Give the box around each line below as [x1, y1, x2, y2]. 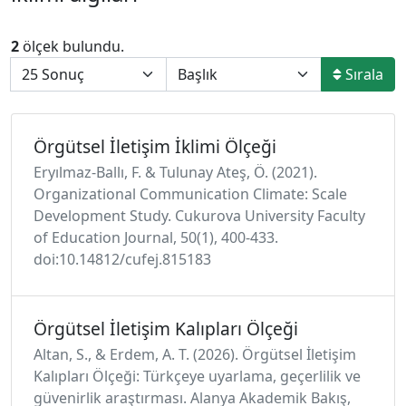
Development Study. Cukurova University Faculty [34, 206, 365, 226]
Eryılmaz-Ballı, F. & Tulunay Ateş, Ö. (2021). [34, 162, 317, 182]
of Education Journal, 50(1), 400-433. [34, 227, 278, 247]
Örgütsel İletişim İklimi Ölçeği [34, 134, 276, 159]
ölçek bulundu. [19, 36, 124, 56]
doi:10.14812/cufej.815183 [34, 249, 211, 269]
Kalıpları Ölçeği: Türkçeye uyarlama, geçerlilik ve [34, 366, 361, 386]
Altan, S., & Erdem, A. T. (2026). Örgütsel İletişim [34, 344, 356, 364]
